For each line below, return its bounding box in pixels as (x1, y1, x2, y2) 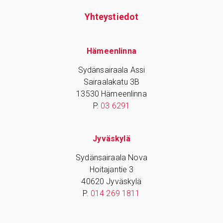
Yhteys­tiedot (84, 11, 139, 22)
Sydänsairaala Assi (78, 65, 145, 75)
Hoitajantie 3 (89, 164, 134, 174)
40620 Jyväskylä (81, 176, 142, 186)
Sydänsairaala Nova (76, 152, 147, 162)
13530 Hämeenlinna (76, 89, 147, 99)
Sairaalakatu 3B (83, 77, 140, 87)
